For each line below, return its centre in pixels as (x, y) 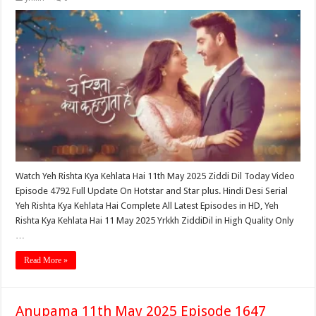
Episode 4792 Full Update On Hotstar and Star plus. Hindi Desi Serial (152, 190)
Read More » (46, 260)
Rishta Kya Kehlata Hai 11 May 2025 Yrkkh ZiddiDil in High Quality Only (155, 220)
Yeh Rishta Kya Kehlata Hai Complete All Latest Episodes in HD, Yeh (147, 205)
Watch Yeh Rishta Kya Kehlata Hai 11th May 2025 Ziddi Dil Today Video (156, 176)
